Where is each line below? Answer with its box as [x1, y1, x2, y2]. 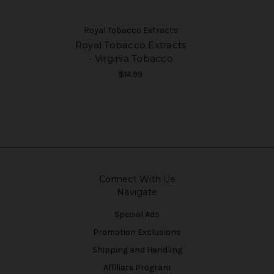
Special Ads [114, 209, 160, 220]
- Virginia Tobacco [88, 53, 173, 65]
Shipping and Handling [92, 245, 182, 256]
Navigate [117, 187, 157, 198]
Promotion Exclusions [93, 227, 181, 238]
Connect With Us [99, 174, 175, 185]
